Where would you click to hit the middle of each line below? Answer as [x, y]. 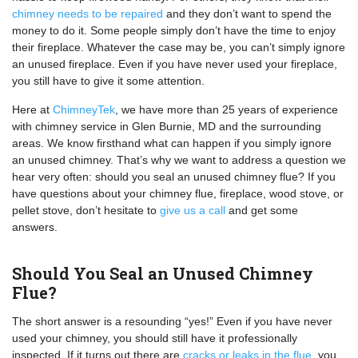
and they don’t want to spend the [247, 14]
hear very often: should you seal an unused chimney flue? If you [174, 177]
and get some [263, 210]
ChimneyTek [84, 109]
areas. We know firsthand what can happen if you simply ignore [172, 143]
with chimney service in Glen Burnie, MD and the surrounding [167, 126]
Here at [32, 109]
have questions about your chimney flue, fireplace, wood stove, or [178, 193]
